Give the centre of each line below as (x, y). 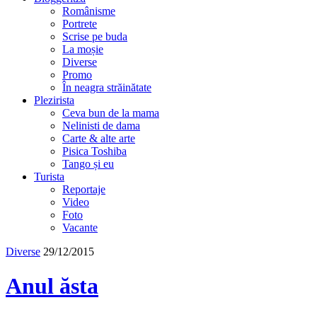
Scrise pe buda (95, 36)
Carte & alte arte (99, 138)
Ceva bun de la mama (111, 113)
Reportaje (84, 189)
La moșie (83, 49)
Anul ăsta (52, 286)
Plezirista (54, 100)
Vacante (80, 227)
